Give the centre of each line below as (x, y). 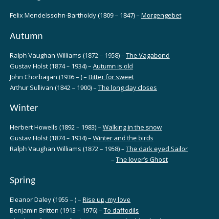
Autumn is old (113, 66)
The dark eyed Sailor (157, 149)
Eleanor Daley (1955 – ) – (46, 199)
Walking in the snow (132, 127)
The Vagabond (148, 55)
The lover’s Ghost (142, 160)
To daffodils (121, 210)
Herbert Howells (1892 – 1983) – (56, 127)
